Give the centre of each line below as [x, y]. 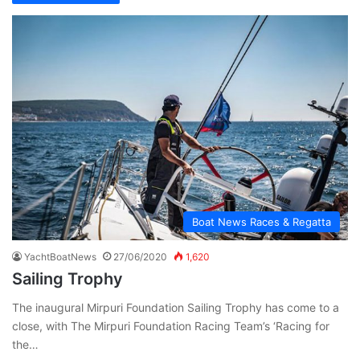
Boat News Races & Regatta [262, 221]
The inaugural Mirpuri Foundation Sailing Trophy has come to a [176, 307]
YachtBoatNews [60, 256]
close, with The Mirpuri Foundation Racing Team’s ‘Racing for [171, 325]
